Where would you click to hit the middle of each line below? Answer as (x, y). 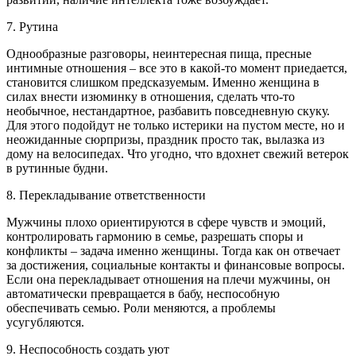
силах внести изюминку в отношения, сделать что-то (151, 96)
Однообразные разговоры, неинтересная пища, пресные (159, 53)
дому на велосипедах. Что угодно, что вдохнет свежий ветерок (178, 153)
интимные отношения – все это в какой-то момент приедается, (177, 68)
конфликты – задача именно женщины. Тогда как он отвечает (173, 250)
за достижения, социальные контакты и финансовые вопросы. (176, 265)
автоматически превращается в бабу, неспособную (143, 293)
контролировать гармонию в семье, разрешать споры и (155, 236)
